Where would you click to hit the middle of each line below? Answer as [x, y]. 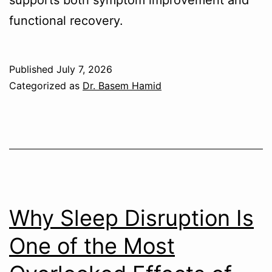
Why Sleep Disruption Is [131, 218]
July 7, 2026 [84, 69]
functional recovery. [66, 20]
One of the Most [92, 246]
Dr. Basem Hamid [122, 85]
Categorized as [46, 85]
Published [33, 69]
